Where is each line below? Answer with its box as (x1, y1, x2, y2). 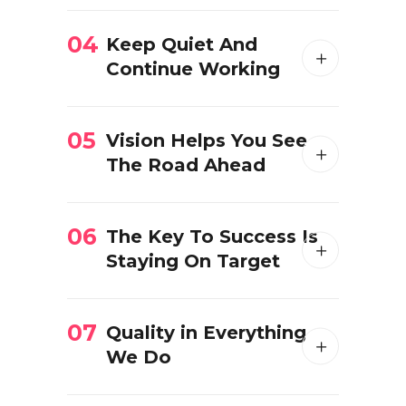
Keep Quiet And (106, 34, 257, 55)
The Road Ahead (106, 154, 266, 176)
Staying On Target (106, 250, 280, 272)
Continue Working (106, 58, 280, 80)
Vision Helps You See (106, 130, 307, 151)
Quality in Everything (106, 322, 306, 343)
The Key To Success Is (106, 226, 318, 247)
